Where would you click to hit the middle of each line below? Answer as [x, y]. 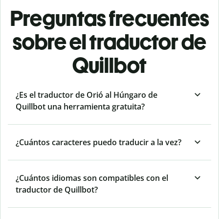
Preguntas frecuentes [109, 19]
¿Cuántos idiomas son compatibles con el [92, 178]
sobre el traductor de [109, 42]
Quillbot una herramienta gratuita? [80, 107]
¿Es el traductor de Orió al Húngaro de [87, 95]
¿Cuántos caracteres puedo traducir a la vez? [99, 142]
